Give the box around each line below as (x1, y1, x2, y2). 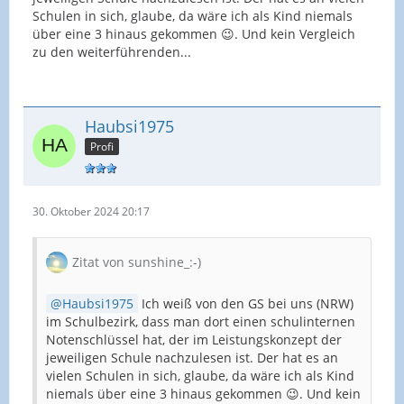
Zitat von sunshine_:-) (72, 253, 201, 271)
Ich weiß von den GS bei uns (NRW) (138, 295, 353, 313)
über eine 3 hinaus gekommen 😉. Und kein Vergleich (32, 24, 355, 42)
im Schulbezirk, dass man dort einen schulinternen (46, 313, 355, 331)
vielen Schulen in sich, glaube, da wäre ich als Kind (46, 367, 354, 385)
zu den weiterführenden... (32, 42, 191, 60)
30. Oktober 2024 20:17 (32, 204, 150, 220)
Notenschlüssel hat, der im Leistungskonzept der (46, 331, 342, 349)
